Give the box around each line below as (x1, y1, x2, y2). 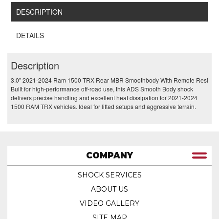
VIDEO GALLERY (80, 199, 139, 208)
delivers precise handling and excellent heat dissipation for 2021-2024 (11, 93, 197, 102)
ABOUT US (91, 185, 128, 194)
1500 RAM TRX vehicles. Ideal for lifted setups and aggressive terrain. (11, 102, 196, 111)
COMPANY (86, 151, 133, 161)
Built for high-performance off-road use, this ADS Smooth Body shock (11, 85, 193, 93)
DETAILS (16, 30, 44, 40)
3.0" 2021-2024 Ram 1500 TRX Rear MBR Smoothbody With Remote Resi (11, 76, 208, 85)
